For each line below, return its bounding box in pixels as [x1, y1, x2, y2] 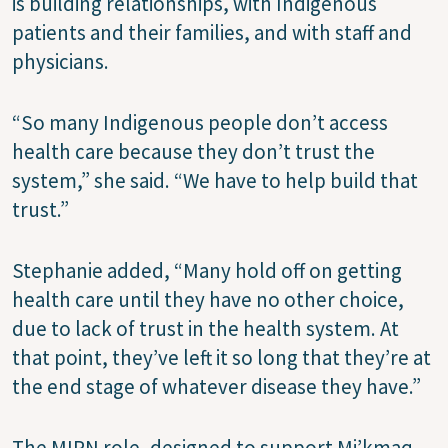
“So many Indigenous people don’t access [12, 108, 388, 136]
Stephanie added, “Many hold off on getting [12, 256, 402, 284]
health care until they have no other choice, [12, 285, 404, 313]
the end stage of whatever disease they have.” [12, 372, 421, 400]
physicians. [12, 47, 113, 75]
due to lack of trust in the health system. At [12, 314, 399, 342]
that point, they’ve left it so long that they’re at [12, 343, 431, 371]
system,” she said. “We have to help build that [12, 166, 418, 194]
